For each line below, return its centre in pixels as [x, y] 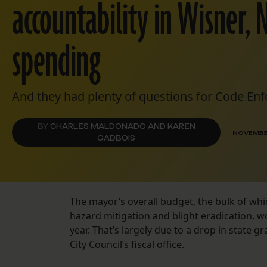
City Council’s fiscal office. [127, 245]
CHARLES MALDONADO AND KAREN [122, 127]
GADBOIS [116, 139]
